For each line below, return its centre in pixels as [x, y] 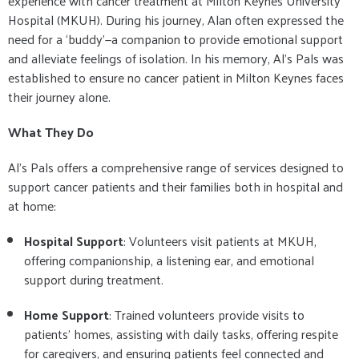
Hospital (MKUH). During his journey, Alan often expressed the [176, 20]
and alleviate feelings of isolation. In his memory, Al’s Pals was [176, 58]
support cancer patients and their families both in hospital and [175, 186]
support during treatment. [94, 279]
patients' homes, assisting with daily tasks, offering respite [181, 334]
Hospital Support [74, 241]
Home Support [67, 315]
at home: [32, 206]
